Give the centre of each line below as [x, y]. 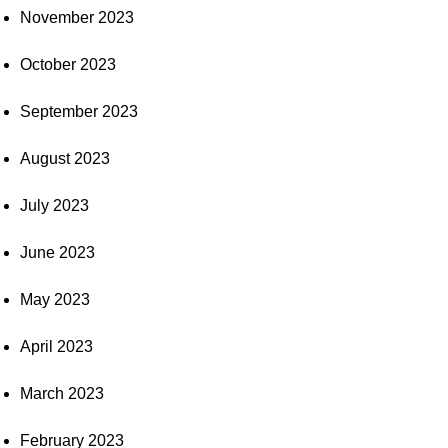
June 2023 [57, 252]
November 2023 [77, 17]
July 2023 [54, 205]
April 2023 [56, 346]
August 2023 [65, 158]
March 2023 [62, 393]
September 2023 [79, 111]
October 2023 [68, 64]
